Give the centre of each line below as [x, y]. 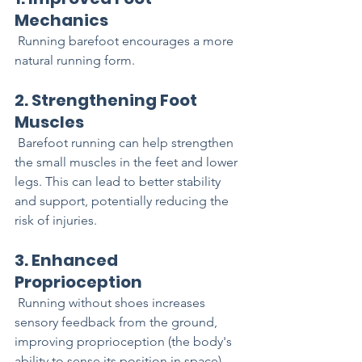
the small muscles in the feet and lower [128, 162]
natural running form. [75, 61]
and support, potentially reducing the [123, 201]
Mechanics [61, 21]
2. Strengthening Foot [107, 101]
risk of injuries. [56, 221]
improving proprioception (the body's [125, 342]
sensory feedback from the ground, [118, 322]
